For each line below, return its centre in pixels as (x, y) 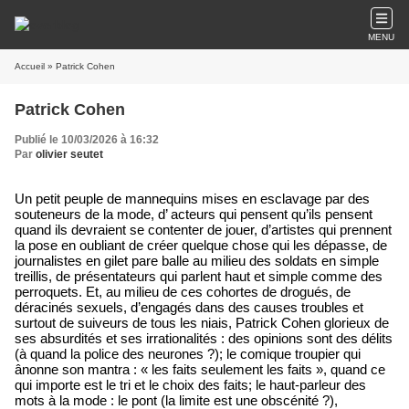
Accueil (30, 66)
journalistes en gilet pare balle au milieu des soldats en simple (197, 261)
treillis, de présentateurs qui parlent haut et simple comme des (199, 276)
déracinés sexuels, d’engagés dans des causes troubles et (189, 307)
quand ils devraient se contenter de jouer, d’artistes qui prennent (203, 230)
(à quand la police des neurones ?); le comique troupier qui (188, 354)
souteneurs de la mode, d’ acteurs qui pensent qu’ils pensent (194, 214)
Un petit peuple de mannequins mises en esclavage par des (192, 199)
